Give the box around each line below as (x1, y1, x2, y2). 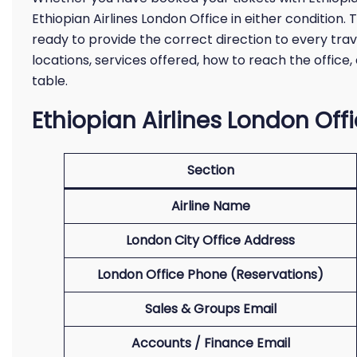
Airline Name (171, 197, 250, 215)
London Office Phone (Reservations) (97, 265, 324, 284)
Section (186, 161, 234, 179)
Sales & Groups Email (144, 300, 277, 318)
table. (32, 72, 68, 90)
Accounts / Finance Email (131, 334, 290, 352)
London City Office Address (126, 231, 295, 249)
